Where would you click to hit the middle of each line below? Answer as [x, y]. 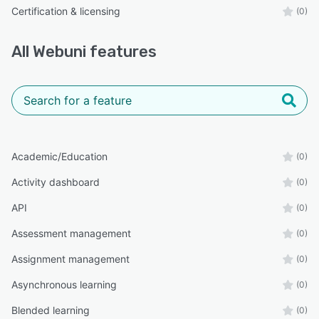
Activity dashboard [56, 182]
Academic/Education [59, 156]
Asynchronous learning [64, 284]
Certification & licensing [66, 11]
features [121, 51]
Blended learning [51, 310]
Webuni [59, 51]
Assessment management [71, 233]
